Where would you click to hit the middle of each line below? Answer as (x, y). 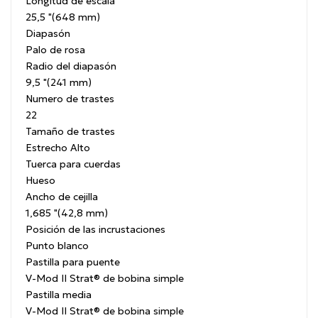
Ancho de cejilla (62, 197)
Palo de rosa (55, 50)
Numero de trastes (70, 99)
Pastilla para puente (73, 262)
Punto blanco (57, 246)
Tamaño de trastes (70, 132)
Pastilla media (59, 295)
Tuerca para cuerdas (73, 164)
